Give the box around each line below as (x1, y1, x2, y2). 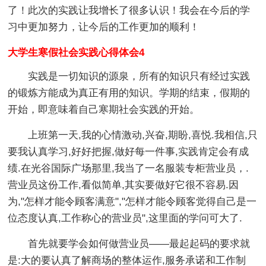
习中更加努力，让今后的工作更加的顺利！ (8, 21, 200, 33)
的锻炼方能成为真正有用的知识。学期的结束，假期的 (8, 87, 251, 99)
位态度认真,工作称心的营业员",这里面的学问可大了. (8, 213, 243, 224)
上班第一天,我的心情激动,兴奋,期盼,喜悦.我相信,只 (8, 129, 258, 141)
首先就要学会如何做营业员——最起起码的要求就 (8, 238, 251, 249)
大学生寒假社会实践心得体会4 (8, 47, 145, 58)
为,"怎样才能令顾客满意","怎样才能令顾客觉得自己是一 (8, 196, 257, 207)
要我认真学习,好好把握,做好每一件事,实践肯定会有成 (8, 146, 249, 157)
